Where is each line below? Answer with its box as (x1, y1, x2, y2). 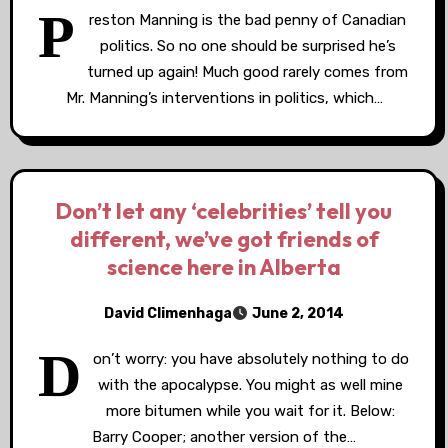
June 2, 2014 (252, 305, 344, 322)
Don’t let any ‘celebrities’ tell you (56, 197, 392, 225)
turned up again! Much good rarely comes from (87, 63, 408, 81)
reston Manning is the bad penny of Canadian (89, 11, 406, 29)
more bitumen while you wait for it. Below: (106, 402, 395, 420)
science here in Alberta (107, 253, 341, 281)
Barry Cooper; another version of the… (92, 428, 356, 446)
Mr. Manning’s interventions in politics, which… (65, 89, 383, 107)
